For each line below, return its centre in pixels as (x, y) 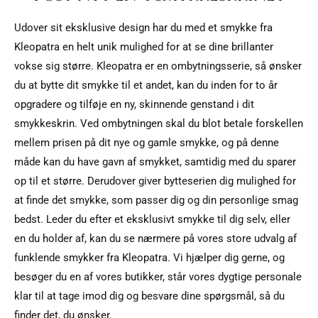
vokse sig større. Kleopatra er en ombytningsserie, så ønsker (158, 66)
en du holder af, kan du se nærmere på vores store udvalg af (155, 238)
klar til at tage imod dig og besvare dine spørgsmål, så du (149, 296)
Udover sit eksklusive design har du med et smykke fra (143, 27)
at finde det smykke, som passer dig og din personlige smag (156, 200)
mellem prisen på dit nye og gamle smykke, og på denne (147, 142)
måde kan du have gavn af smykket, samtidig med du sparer (155, 161)
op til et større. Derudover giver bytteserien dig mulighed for (155, 181)
